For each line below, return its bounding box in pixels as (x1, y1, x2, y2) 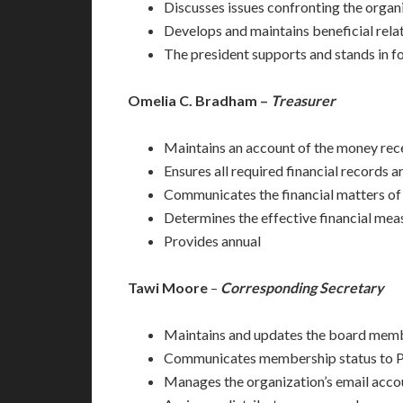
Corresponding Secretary (220, 279, 384, 296)
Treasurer (271, 92, 336, 109)
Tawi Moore (128, 279, 208, 296)
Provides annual (164, 232, 261, 249)
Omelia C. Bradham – (128, 92, 271, 109)
